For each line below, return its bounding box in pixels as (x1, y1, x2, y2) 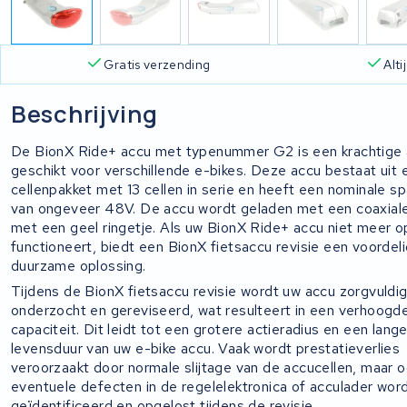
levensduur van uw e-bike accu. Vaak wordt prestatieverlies (11, 339, 401, 359)
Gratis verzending (104, 56, 211, 74)
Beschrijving (11, 97, 158, 130)
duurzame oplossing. (11, 255, 146, 275)
